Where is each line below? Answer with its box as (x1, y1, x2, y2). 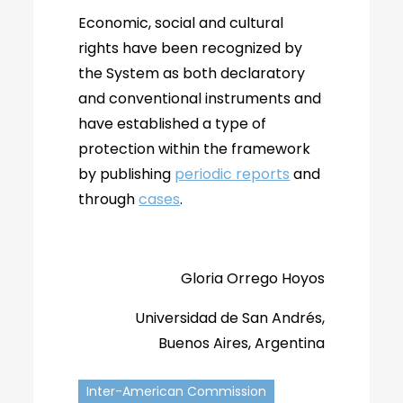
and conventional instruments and (78, 88, 322, 109)
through (78, 189, 139, 210)
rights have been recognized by (78, 38, 303, 58)
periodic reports (175, 164, 291, 184)
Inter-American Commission (86, 382, 267, 400)
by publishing (78, 164, 175, 184)
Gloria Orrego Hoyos (180, 268, 325, 289)
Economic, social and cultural (78, 13, 284, 33)
